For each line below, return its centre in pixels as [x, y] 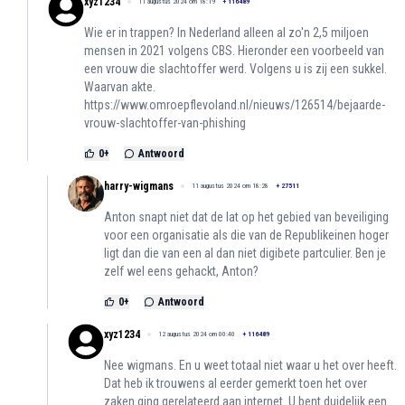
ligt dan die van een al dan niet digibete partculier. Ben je [245, 254]
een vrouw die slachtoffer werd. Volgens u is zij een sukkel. [235, 69]
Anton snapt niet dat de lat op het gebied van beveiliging [246, 217]
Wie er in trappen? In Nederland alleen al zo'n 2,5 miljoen [226, 33]
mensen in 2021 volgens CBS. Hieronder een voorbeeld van [234, 51]
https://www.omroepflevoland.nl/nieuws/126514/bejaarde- [235, 105]
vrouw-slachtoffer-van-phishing [165, 123]
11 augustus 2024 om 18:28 [230, 186]
